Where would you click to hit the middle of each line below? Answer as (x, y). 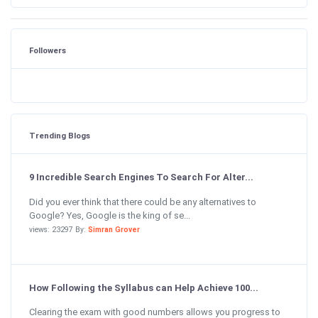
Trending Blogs (60, 136)
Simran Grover (114, 229)
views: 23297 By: (59, 229)
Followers (48, 50)
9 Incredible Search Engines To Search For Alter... (141, 177)
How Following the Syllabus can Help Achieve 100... (144, 287)
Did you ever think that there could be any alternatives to (143, 202)
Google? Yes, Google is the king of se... (110, 215)
